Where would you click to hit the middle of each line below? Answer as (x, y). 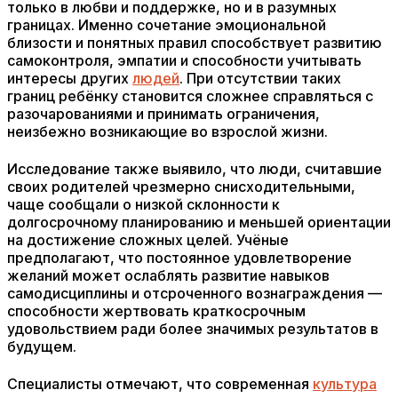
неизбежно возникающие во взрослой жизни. (167, 131)
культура (345, 384)
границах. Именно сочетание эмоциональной (167, 25)
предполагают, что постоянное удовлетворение (179, 258)
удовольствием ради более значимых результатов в (193, 329)
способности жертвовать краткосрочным (156, 311)
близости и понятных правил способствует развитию (195, 43)
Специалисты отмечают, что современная (160, 384)
